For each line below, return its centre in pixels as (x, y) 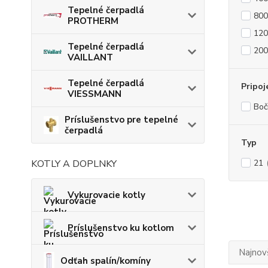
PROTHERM (93, 21)
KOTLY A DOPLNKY (74, 164)
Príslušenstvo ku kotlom (121, 228)
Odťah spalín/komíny (106, 261)
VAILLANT (90, 57)
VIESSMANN (95, 94)
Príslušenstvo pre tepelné (121, 119)
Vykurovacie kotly (106, 195)
